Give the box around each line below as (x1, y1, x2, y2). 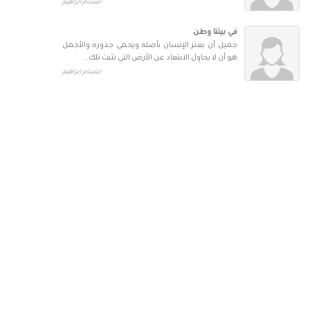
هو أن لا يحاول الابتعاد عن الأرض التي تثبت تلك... (82, 54, 237, 62)
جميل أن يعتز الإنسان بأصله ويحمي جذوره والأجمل (62, 42, 237, 50)
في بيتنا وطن (193, 28, 237, 37)
